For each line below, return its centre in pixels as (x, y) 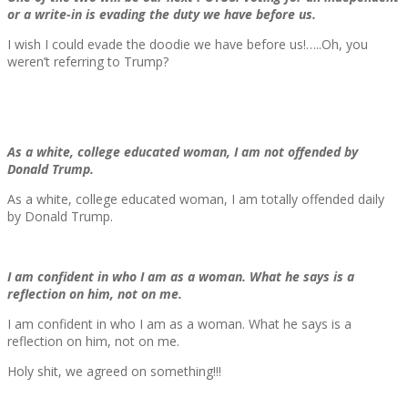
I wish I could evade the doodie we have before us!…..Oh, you (188, 45)
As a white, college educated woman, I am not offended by (183, 152)
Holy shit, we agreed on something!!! (114, 372)
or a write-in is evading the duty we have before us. (162, 15)
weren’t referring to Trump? (88, 62)
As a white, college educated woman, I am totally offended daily (196, 199)
